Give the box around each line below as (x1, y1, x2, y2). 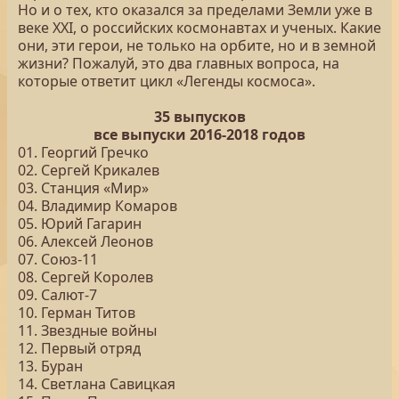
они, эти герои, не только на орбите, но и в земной (18, 36, 376, 55)
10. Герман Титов (18, 303, 135, 322)
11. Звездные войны (18, 321, 157, 340)
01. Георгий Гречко (18, 142, 149, 162)
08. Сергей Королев (18, 267, 153, 287)
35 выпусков (153, 107, 246, 126)
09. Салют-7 (18, 285, 97, 305)
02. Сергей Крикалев (18, 160, 159, 180)
